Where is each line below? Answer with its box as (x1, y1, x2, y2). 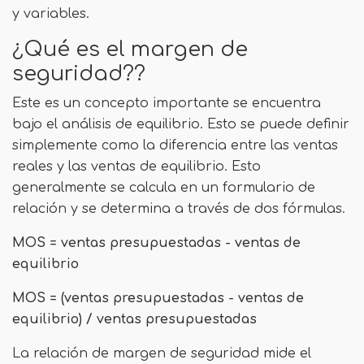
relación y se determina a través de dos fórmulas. (12, 201, 345, 216)
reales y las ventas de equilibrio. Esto (12, 159, 261, 174)
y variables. (12, 6, 89, 21)
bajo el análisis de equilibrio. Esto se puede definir (12, 117, 349, 132)
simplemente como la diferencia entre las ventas (12, 138, 338, 153)
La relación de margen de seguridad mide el (12, 346, 311, 361)
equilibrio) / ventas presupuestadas (12, 312, 257, 327)
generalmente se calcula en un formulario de (12, 180, 315, 195)
